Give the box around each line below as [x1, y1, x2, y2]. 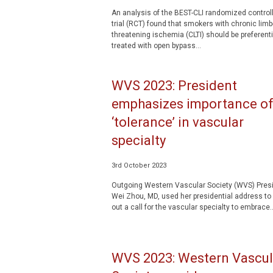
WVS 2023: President [111, 78, 237, 93]
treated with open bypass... [111, 41, 201, 50]
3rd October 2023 [111, 161, 166, 169]
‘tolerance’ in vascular [111, 115, 244, 130]
